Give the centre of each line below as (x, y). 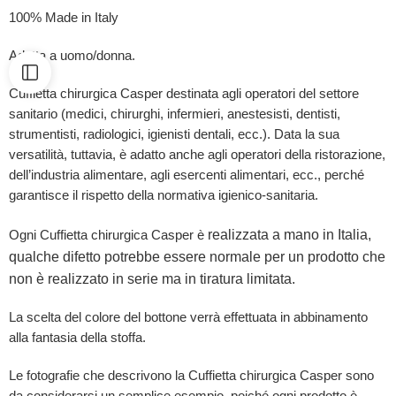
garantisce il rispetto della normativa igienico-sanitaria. (164, 195)
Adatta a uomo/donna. (72, 55)
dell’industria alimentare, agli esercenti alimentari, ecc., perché (187, 175)
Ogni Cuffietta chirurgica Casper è (108, 235)
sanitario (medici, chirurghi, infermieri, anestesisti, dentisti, (175, 114)
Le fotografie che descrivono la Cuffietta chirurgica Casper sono (191, 375)
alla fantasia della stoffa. (77, 337)
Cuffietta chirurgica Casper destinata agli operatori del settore (184, 93)
